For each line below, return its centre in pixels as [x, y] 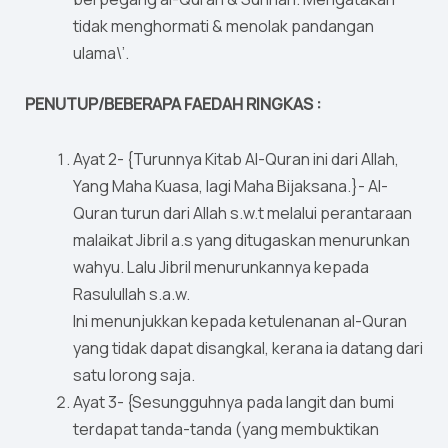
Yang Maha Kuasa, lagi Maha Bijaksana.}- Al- [230, 186]
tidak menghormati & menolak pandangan [223, 26]
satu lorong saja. [134, 375]
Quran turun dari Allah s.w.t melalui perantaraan [242, 213]
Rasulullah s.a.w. [131, 294]
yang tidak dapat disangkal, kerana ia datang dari [248, 348]
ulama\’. [101, 53]
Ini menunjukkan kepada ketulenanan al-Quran [240, 321]
